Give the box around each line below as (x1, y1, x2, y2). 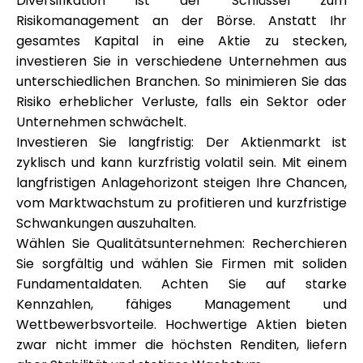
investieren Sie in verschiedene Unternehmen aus (16, 52, 347, 70)
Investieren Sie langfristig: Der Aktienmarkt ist (16, 133, 347, 152)
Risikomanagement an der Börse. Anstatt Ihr (16, 11, 347, 30)
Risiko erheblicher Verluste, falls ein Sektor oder (16, 92, 347, 111)
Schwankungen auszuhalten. (16, 214, 196, 233)
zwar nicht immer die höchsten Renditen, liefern (16, 335, 347, 354)
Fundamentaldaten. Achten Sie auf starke (16, 275, 347, 293)
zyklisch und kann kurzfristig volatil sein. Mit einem (16, 153, 347, 172)
